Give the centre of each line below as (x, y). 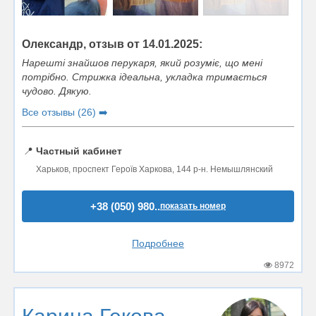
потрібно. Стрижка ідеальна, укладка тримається (144, 77)
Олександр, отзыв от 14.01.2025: (112, 44)
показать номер (193, 206)
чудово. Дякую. (57, 91)
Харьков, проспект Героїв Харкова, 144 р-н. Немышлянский (154, 170)
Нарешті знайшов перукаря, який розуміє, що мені (142, 63)
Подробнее (158, 244)
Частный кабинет (79, 151)
